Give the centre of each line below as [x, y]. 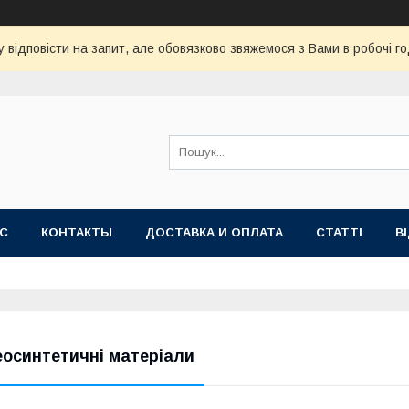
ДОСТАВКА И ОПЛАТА [214, 232]
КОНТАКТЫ [77, 232]
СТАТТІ [339, 232]
